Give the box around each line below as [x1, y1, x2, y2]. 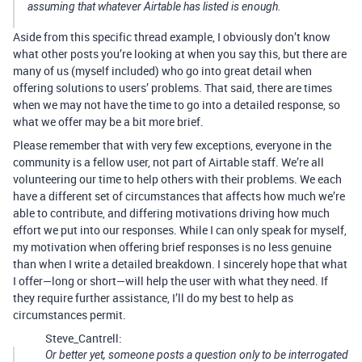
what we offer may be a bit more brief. [13, 114, 204, 129]
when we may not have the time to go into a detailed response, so [13, 97, 340, 112]
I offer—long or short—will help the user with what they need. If [13, 273, 328, 288]
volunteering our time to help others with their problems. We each [13, 171, 342, 187]
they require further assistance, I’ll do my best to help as [13, 290, 293, 305]
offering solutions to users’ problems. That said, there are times [13, 80, 332, 95]
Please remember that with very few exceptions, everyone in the [13, 137, 331, 153]
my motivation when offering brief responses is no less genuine [13, 239, 331, 255]
